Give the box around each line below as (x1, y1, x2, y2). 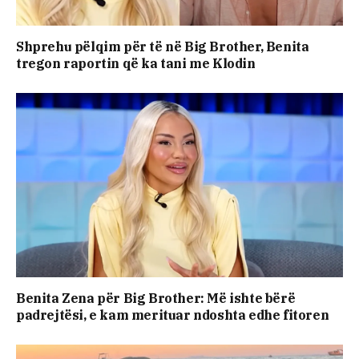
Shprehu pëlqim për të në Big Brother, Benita (16, 38, 309, 55)
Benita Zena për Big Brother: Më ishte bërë (16, 289, 296, 306)
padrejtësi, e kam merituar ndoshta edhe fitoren (16, 306, 329, 323)
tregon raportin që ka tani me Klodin (16, 55, 256, 72)
